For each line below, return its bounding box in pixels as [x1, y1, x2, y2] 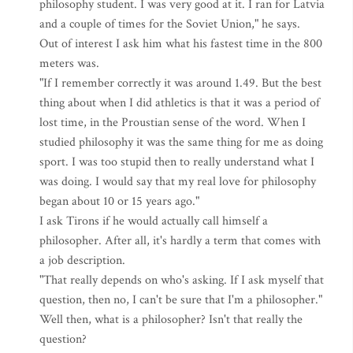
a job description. [39, 252, 125, 269]
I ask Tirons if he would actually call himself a [39, 213, 268, 229]
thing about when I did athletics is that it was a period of [39, 95, 320, 111]
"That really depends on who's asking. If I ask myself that [39, 272, 324, 288]
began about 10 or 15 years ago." [39, 193, 199, 210]
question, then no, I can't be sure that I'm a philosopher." [39, 292, 322, 308]
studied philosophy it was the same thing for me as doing [39, 134, 323, 150]
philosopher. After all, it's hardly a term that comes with [39, 232, 321, 249]
